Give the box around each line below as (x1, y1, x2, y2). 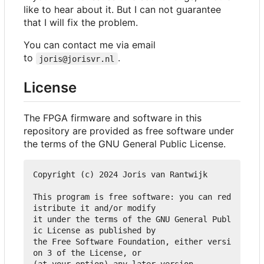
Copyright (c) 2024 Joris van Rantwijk (33, 169, 207, 179)
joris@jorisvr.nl (39, 54, 115, 64)
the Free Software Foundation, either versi (33, 236, 231, 246)
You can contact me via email (24, 39, 156, 51)
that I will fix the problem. (24, 16, 138, 29)
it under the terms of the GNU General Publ (33, 214, 231, 224)
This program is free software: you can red (33, 192, 231, 202)
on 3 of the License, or (33, 247, 141, 258)
